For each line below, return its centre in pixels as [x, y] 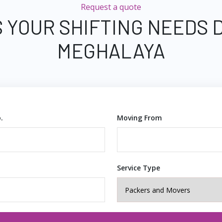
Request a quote [111, 7]
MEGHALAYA [111, 51]
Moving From [139, 118]
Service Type [139, 168]
